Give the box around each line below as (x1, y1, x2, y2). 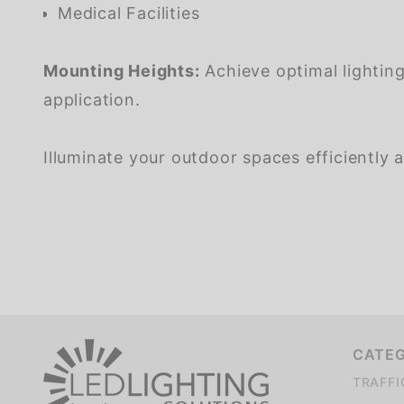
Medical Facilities (58, 4, 200, 23)
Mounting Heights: (43, 61, 200, 81)
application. (43, 90, 141, 110)
